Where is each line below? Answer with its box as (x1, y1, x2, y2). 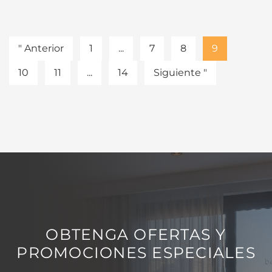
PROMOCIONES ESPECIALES (16, 243, 256, 262)
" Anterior (18, 42, 64, 54)
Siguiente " (154, 67, 207, 78)
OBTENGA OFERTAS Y (46, 225, 226, 243)
